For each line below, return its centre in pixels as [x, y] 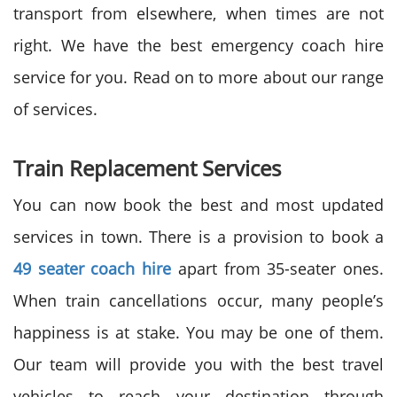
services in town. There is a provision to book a [198, 237]
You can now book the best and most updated [198, 205]
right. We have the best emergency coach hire [198, 45]
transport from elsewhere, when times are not [198, 13]
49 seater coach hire [93, 269]
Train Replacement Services [147, 168]
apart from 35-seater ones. [278, 269]
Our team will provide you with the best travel [198, 364]
